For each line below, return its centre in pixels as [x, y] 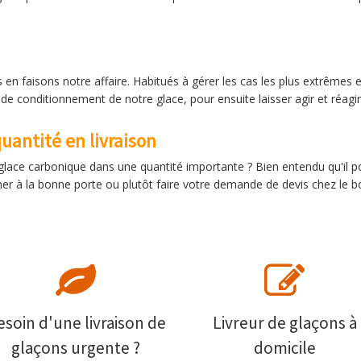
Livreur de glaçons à [284, 323]
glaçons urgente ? [76, 348]
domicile [284, 348]
